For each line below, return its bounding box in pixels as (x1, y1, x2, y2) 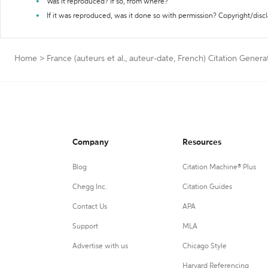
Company (72, 138, 109, 147)
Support (72, 223, 98, 230)
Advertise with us (72, 243, 128, 250)
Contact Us (72, 203, 107, 211)
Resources (182, 138, 221, 147)
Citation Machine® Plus (182, 164, 256, 171)
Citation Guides (182, 184, 232, 191)
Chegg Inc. (72, 184, 107, 191)
